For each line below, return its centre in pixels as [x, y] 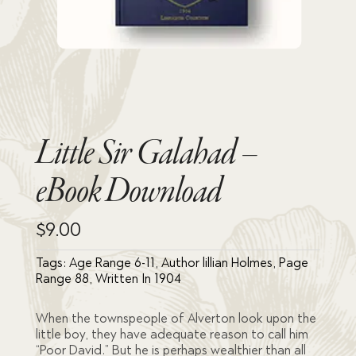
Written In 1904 [138, 278]
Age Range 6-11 [112, 262]
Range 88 [62, 278]
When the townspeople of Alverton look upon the [176, 318]
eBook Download [128, 192]
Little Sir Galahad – [146, 154]
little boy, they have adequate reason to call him [172, 334]
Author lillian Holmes [217, 262]
